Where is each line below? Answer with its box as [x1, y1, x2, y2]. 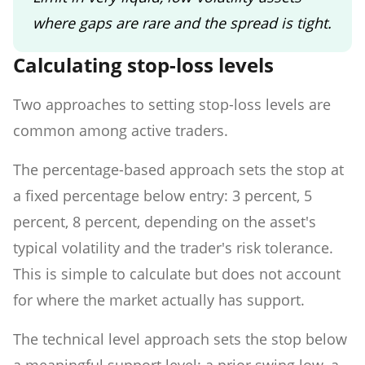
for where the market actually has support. [13, 289, 305, 310]
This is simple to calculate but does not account [13, 263, 341, 284]
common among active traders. [13, 120, 228, 140]
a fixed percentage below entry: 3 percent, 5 [13, 185, 312, 205]
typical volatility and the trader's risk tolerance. [13, 237, 333, 257]
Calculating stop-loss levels [13, 51, 274, 78]
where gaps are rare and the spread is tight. [33, 12, 332, 33]
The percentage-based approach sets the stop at [13, 159, 344, 179]
